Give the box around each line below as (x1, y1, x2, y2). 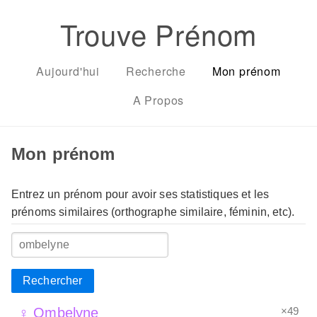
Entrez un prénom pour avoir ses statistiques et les (11, 188, 270, 200)
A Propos (132, 92, 185, 108)
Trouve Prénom (59, 13, 258, 54)
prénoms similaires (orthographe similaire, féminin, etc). (11, 205, 295, 218)
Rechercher (23, 274, 83, 287)
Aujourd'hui (36, 63, 100, 79)
